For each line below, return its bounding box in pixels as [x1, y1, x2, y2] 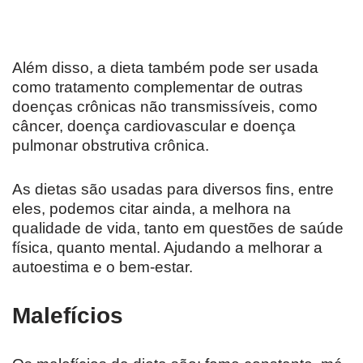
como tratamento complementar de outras [12, 79, 303, 96]
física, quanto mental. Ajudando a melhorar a [12, 239, 322, 257]
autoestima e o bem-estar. [12, 258, 193, 276]
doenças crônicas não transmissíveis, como [12, 98, 318, 116]
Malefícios [12, 303, 123, 329]
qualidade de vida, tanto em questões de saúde [12, 220, 344, 237]
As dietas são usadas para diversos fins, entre [12, 181, 334, 199]
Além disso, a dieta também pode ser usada [12, 59, 318, 77]
